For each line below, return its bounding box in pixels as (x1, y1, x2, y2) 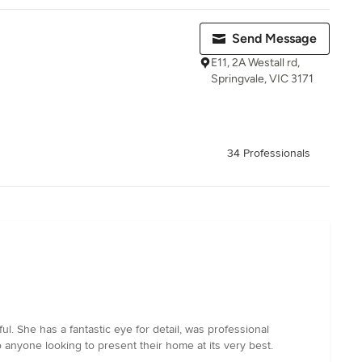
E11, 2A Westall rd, (211, 56, 300, 69)
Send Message (232, 31, 317, 46)
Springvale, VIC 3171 (211, 72, 314, 86)
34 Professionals (227, 146, 310, 161)
